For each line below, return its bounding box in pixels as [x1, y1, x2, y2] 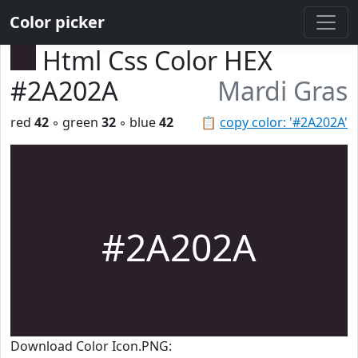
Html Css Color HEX [42, 43, 272, 78]
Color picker [10, 11, 105, 33]
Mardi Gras [217, 74, 348, 108]
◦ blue [116, 113, 159, 131]
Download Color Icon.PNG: [10, 337, 172, 355]
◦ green [49, 113, 101, 131]
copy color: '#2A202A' [220, 113, 348, 131]
